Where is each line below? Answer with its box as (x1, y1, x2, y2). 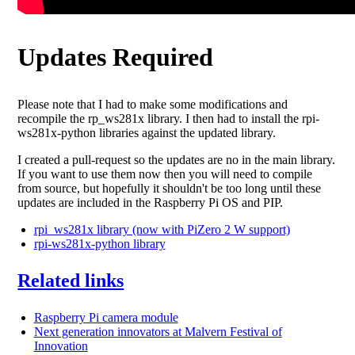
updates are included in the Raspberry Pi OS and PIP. (17, 196, 284, 209)
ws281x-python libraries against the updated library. (17, 126, 277, 139)
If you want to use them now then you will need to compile (17, 167, 313, 181)
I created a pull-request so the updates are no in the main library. (17, 153, 336, 166)
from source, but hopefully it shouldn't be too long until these (17, 181, 322, 195)
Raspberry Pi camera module (33, 311, 178, 324)
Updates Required (17, 43, 214, 71)
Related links (17, 270, 124, 291)
